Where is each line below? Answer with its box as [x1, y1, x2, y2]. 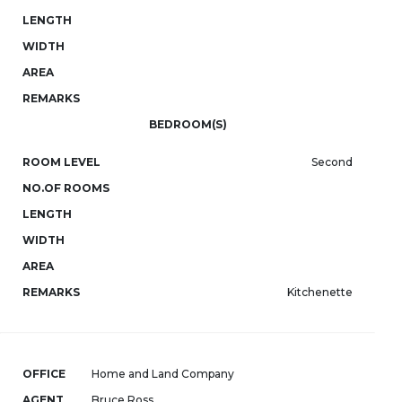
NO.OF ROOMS [22, 181, 109, 195]
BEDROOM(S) [148, 118, 227, 131]
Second [311, 155, 353, 169]
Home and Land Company [92, 367, 234, 380]
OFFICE [22, 367, 66, 380]
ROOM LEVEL [22, 155, 100, 169]
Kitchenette [287, 285, 353, 299]
